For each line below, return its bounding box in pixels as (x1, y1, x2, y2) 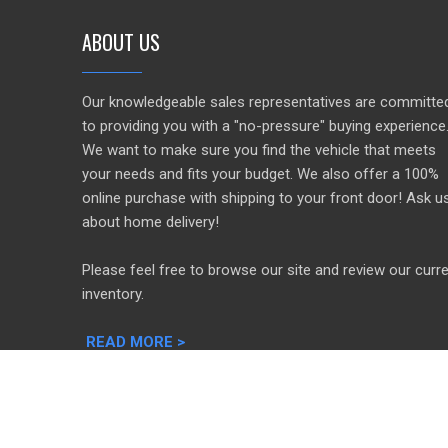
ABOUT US (82, 26, 160, 57)
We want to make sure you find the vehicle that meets (82, 140, 436, 159)
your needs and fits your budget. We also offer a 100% (82, 164, 439, 183)
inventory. (82, 284, 144, 303)
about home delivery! (82, 212, 219, 231)
